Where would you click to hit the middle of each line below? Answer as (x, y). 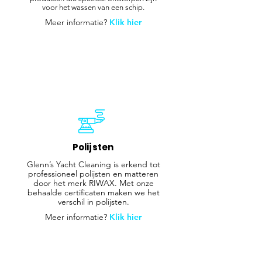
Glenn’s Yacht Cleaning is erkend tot (93, 164)
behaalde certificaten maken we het (93, 192)
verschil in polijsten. (93, 201)
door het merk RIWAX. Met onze (93, 183)
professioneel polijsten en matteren (93, 173)
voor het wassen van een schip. (93, 7)
